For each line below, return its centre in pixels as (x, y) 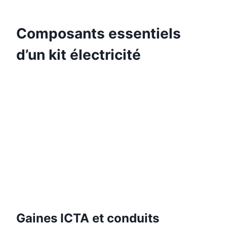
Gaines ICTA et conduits (88, 218)
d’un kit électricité (79, 54)
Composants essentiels (99, 33)
